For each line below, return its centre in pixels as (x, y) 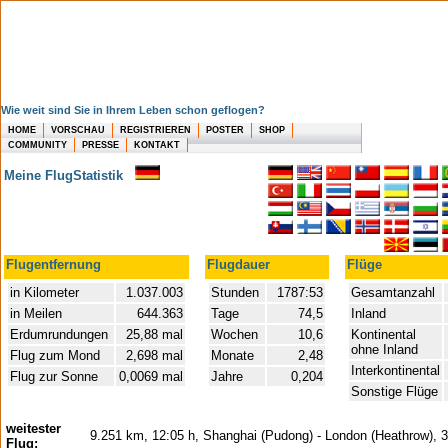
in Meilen (36, 313)
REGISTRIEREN (155, 130)
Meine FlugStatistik (69, 175)
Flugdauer (238, 264)
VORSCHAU (78, 130)
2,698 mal (154, 355)
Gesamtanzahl (393, 292)
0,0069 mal (151, 376)
